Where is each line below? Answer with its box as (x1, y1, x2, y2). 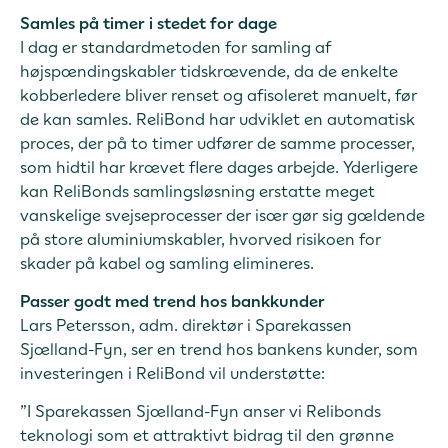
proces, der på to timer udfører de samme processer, (20, 132, 415, 153)
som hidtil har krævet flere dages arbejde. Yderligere (20, 156, 418, 177)
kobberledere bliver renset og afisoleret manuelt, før (20, 84, 417, 105)
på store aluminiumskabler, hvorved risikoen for (20, 228, 381, 249)
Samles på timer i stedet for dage (20, 12, 277, 33)
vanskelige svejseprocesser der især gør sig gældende (20, 204, 425, 225)
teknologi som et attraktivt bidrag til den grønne (20, 425, 394, 446)
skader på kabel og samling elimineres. (20, 252, 326, 273)
